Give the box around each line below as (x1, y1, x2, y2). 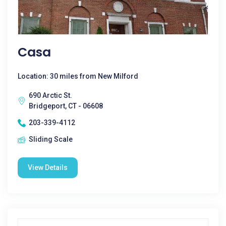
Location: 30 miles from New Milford (18, 72, 138, 80)
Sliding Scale (29, 135, 73, 143)
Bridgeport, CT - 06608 (29, 102, 103, 110)
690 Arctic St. (29, 91, 72, 99)
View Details (28, 163, 68, 172)
